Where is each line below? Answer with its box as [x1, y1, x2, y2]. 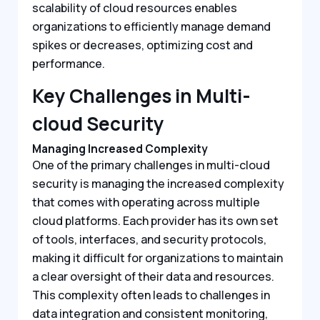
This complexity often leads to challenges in [32, 287, 270, 304]
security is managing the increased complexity [32, 176, 284, 192]
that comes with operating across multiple [32, 194, 260, 211]
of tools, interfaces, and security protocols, [32, 231, 266, 248]
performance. [32, 55, 105, 71]
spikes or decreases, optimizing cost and [32, 36, 253, 53]
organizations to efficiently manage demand [32, 18, 271, 34]
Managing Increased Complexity [32, 141, 208, 157]
